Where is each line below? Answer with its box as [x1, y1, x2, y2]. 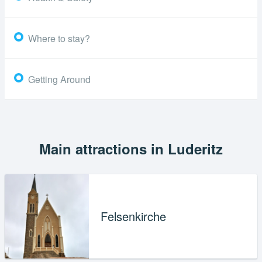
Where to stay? [28, 31, 90, 45]
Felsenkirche [100, 207, 166, 225]
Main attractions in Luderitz [39, 138, 223, 158]
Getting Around [28, 72, 91, 86]
